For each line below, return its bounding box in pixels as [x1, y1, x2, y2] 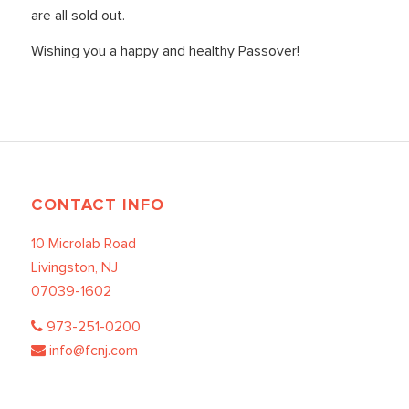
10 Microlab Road [30, 234, 136, 253]
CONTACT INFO [30, 194, 164, 215]
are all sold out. [30, 5, 125, 25]
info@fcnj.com [48, 341, 138, 361]
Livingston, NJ [30, 257, 118, 277]
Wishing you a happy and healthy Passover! [30, 42, 299, 61]
